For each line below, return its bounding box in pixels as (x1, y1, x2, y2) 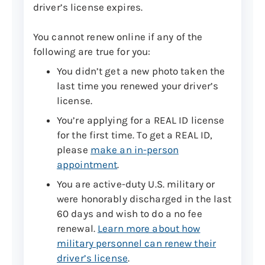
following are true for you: (33, 45, 151, 57)
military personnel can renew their (57, 237, 216, 249)
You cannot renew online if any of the (33, 30, 203, 43)
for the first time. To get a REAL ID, (57, 128, 213, 141)
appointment (57, 158, 118, 170)
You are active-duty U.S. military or (57, 177, 215, 190)
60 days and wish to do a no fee (57, 207, 202, 219)
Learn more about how (98, 222, 201, 234)
